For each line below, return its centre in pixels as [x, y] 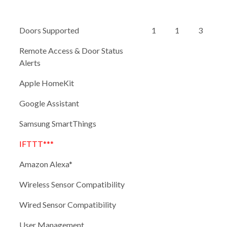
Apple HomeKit [47, 83]
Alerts [30, 62]
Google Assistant [49, 103]
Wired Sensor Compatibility [68, 204]
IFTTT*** [36, 143]
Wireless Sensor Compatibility [72, 184]
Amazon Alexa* [46, 164]
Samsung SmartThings [58, 123]
